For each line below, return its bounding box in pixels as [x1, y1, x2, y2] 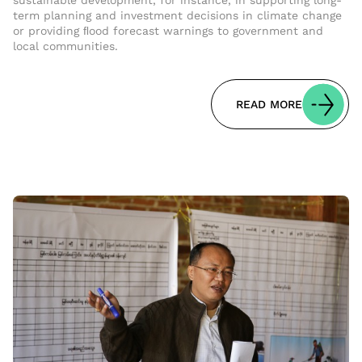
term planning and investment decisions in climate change [13, 9, 342, 23]
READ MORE [236, 98, 302, 112]
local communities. [13, 40, 118, 53]
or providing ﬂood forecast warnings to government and [13, 24, 323, 38]
